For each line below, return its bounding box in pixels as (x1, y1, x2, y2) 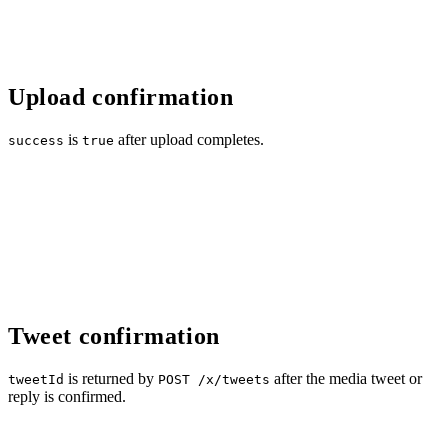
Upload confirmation (8, 83, 234, 110)
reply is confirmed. (8, 387, 126, 405)
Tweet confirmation (8, 322, 220, 349)
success (8, 132, 64, 148)
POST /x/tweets (158, 371, 270, 387)
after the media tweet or (270, 369, 422, 387)
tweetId (8, 371, 64, 387)
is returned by (64, 369, 158, 387)
